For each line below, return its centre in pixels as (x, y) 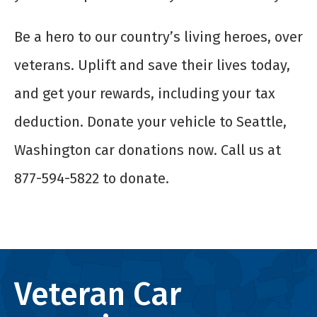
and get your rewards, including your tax (145, 94)
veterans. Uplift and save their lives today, (152, 65)
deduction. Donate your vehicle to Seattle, (150, 122)
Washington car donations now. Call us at (148, 150)
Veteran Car (98, 295)
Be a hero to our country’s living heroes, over (158, 37)
